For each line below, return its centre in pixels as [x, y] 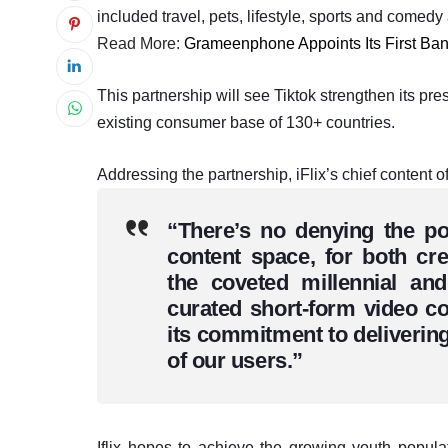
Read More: [140, 43]
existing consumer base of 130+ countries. [246, 122]
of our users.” [235, 360]
